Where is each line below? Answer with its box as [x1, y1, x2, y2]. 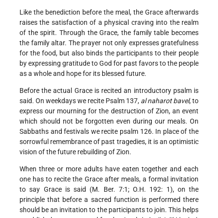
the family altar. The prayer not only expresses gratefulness [19, 39, 199, 47]
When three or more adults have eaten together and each [19, 165, 199, 173]
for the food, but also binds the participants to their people [19, 49, 199, 57]
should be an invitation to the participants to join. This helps [19, 206, 199, 214]
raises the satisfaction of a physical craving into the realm [19, 18, 199, 27]
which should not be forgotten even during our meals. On [19, 117, 199, 126]
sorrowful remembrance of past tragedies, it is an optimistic [19, 138, 199, 146]
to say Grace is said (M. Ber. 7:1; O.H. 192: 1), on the [19, 185, 199, 194]
